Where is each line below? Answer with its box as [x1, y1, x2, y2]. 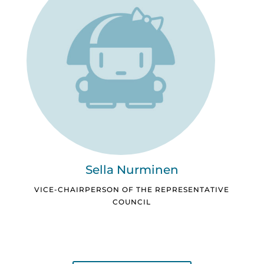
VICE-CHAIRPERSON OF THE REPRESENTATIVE [34, 185, 230, 194]
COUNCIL [113, 197, 151, 207]
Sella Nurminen [85, 163, 179, 177]
